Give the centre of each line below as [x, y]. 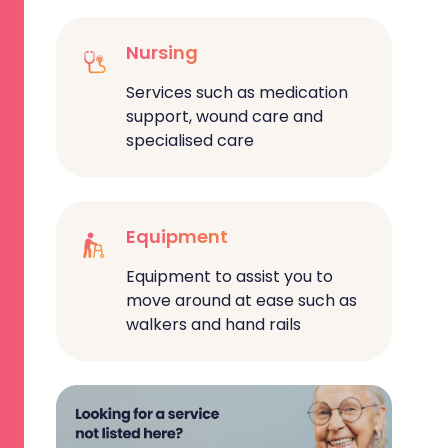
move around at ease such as [241, 300]
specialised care [190, 140]
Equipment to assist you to [229, 276]
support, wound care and [224, 116]
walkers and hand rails [213, 324]
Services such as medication [237, 92]
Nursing [162, 52]
